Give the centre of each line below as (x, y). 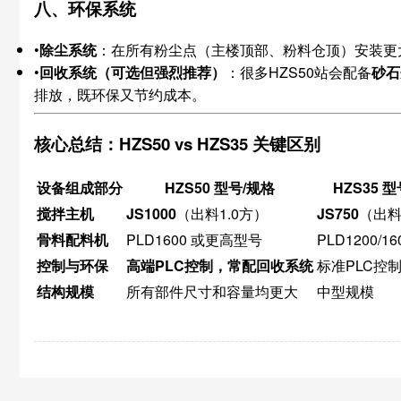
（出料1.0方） (222, 213)
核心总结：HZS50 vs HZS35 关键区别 (177, 144)
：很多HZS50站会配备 (299, 72)
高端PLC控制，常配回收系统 (220, 265)
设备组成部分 (80, 187)
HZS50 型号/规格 (220, 187)
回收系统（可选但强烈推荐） (132, 72)
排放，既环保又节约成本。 (120, 94)
